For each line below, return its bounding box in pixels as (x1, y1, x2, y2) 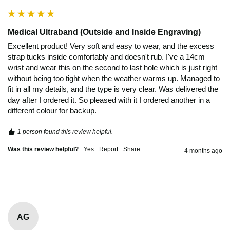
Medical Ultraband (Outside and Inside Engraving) (8, 27, 201, 36)
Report (99, 145, 118, 153)
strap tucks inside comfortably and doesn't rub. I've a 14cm (8, 52, 205, 61)
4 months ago (184, 147, 222, 155)
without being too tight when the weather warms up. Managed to (8, 73, 220, 83)
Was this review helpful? (8, 145, 79, 153)
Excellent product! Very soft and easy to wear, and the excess (8, 41, 214, 50)
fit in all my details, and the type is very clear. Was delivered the (8, 84, 218, 93)
